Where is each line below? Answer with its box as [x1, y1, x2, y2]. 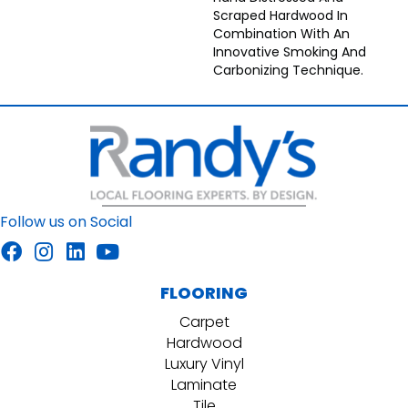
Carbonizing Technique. [213, 60, 363, 79]
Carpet [178, 311, 229, 333]
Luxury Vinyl [164, 353, 244, 375]
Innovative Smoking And [213, 42, 366, 61]
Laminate [171, 374, 237, 396]
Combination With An [213, 24, 350, 43]
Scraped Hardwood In [213, 5, 348, 25]
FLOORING [160, 281, 248, 305]
